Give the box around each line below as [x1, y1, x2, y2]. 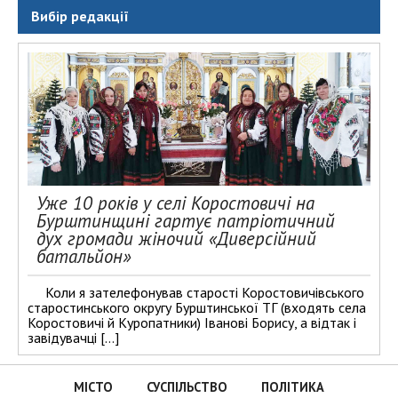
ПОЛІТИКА [261, 378, 324, 395]
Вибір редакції [31, 6, 129, 25]
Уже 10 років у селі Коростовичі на [36, 190, 314, 215]
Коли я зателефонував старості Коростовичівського [45, 283, 364, 301]
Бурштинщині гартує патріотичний [36, 208, 335, 233]
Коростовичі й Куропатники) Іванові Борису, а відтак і [28, 313, 356, 331]
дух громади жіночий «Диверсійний [36, 226, 316, 251]
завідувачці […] [28, 328, 119, 346]
